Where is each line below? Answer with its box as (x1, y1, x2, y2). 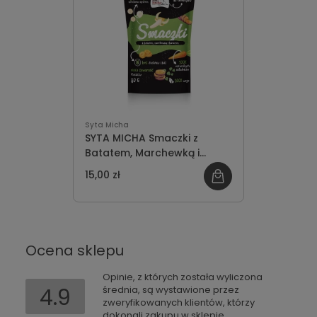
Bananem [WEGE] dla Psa (85, 161, 217, 175)
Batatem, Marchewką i (85, 146, 200, 160)
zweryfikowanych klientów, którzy (103, 296, 255, 309)
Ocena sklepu (25, 241, 124, 260)
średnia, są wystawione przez (103, 283, 239, 296)
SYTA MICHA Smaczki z (85, 131, 198, 145)
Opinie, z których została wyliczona (103, 270, 263, 284)
